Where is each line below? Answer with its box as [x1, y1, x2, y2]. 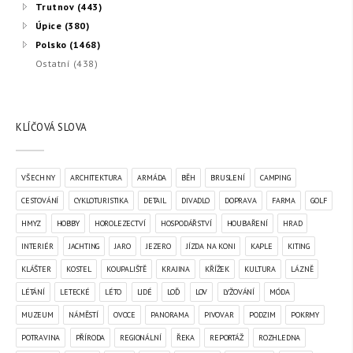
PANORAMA [150, 310, 189, 320]
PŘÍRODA [75, 333, 106, 343]
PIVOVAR [204, 310, 234, 320]
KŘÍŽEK [205, 264, 230, 274]
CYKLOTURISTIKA [73, 195, 128, 206]
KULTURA [244, 264, 277, 274]
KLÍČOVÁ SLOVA [16, 121, 87, 134]
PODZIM [249, 310, 276, 320]
